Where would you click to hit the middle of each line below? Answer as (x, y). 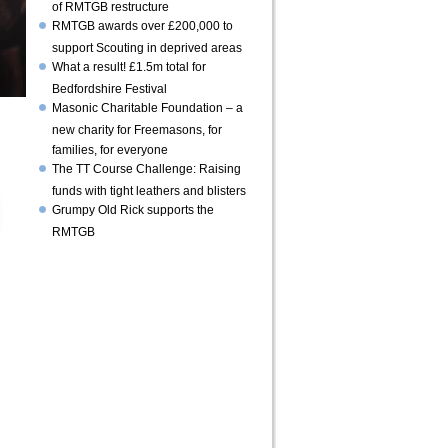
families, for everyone (110, 148)
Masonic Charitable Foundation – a (147, 108)
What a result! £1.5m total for (129, 67)
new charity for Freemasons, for (137, 128)
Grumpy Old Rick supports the (133, 210)
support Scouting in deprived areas (147, 46)
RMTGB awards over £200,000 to (142, 26)
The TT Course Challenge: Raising (146, 169)
